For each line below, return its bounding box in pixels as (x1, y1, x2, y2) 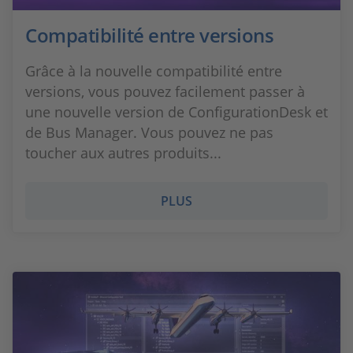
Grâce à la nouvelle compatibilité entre (25, 61, 282, 80)
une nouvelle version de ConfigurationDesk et (25, 102, 328, 121)
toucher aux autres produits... (25, 143, 221, 162)
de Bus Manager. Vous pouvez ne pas (25, 123, 273, 142)
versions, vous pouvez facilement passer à (25, 82, 305, 101)
